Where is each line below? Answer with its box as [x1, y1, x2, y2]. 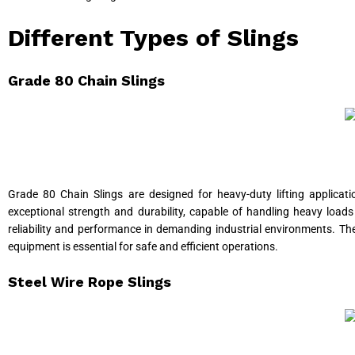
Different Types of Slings [8, 23, 299, 52]
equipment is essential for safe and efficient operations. [8, 239, 278, 253]
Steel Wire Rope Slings [8, 273, 171, 291]
